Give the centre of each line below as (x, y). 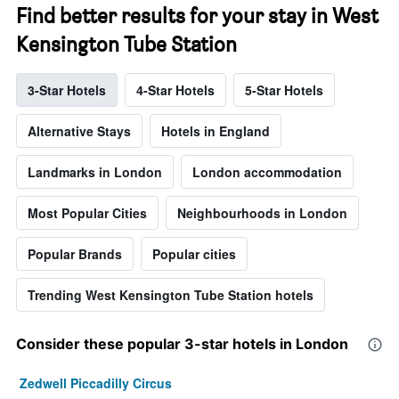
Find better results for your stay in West (197, 16)
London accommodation (267, 172)
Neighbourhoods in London (262, 213)
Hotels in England (216, 131)
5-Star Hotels (284, 90)
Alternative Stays (79, 131)
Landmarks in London (95, 172)
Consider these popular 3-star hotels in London (182, 344)
